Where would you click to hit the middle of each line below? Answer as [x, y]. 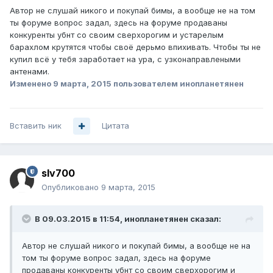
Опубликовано [71, 187]
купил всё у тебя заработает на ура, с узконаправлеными [125, 59]
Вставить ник [36, 126]
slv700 [58, 173]
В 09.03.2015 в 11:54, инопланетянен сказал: [128, 219]
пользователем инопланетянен [178, 84]
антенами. [30, 72]
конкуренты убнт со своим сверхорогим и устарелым [117, 35]
